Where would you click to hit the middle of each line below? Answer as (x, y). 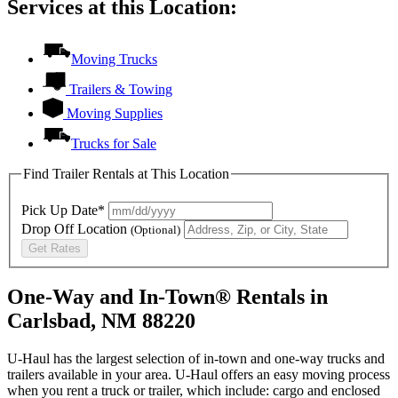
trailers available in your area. (91, 375)
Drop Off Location (76, 228)
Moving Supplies (115, 113)
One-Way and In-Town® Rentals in (167, 297)
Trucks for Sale (114, 143)
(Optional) (155, 229)
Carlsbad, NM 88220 (101, 321)
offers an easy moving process (304, 375)
